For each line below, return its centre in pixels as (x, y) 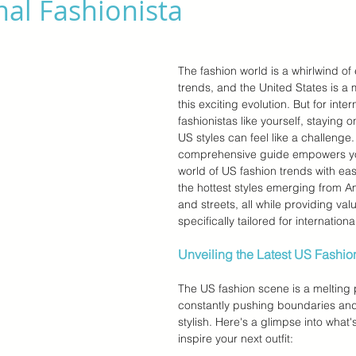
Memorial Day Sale (126, 41)
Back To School (247, 41)
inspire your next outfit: (236, 339)
